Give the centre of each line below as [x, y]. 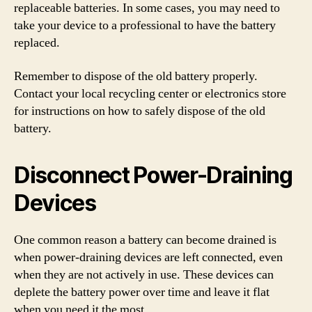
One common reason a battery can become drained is [145, 240]
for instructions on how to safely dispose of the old [140, 111]
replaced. [37, 43]
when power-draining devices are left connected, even [148, 257]
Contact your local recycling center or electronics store [150, 93]
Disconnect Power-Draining [153, 175]
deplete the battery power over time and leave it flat [142, 292]
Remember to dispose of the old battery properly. [136, 76]
